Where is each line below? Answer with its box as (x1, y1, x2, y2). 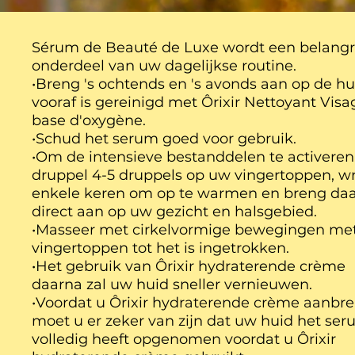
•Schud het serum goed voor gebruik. (32, 130, 297, 148)
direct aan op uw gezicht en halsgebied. (32, 203, 318, 221)
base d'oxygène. (32, 112, 147, 130)
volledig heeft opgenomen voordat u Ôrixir (32, 330, 337, 349)
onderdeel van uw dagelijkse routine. (32, 57, 297, 75)
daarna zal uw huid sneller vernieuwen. (32, 276, 313, 294)
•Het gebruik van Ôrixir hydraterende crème (32, 258, 346, 276)
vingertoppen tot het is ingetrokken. (32, 239, 290, 258)
